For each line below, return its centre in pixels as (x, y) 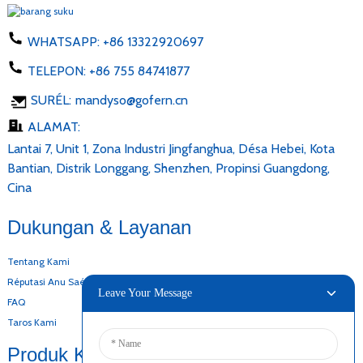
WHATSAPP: (65, 41)
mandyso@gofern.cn (131, 100)
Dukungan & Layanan (99, 227)
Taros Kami (32, 322)
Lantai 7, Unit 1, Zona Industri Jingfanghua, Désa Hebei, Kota (171, 148)
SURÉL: (49, 100)
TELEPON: (58, 70)
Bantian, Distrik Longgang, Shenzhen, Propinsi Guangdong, (168, 168)
